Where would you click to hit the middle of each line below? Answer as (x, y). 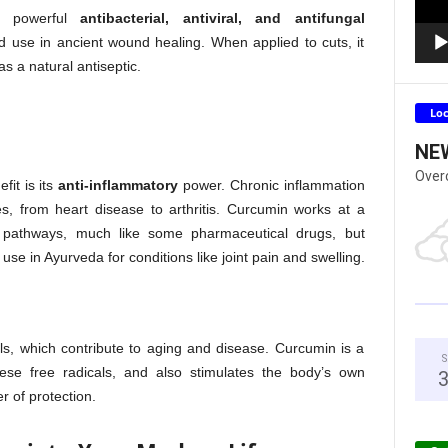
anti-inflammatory (118, 185)
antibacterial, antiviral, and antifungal (222, 18)
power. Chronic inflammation (271, 185)
